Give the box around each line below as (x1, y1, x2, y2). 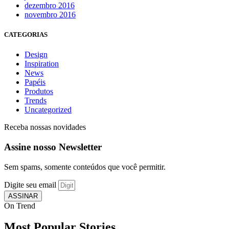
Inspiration (25, 59, 59, 68)
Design (25, 50, 48, 59)
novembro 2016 (25, 10, 76, 19)
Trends (25, 96, 47, 105)
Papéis (25, 78, 45, 87)
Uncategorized (25, 105, 72, 114)
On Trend (4, 201, 35, 210)
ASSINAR (8, 192, 38, 200)
